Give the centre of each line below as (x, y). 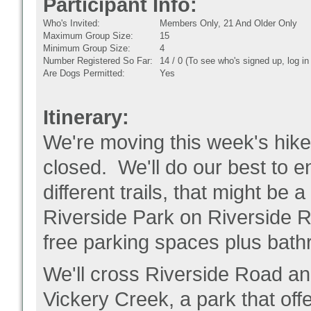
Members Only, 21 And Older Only (228, 23)
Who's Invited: (72, 23)
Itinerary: (86, 117)
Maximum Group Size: (88, 36)
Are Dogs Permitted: (84, 73)
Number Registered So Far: (98, 61)
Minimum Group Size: (87, 48)
